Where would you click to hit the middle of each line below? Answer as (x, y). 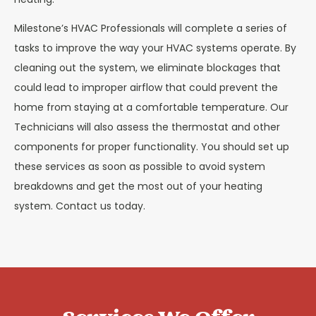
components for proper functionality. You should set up (152, 147)
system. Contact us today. (80, 206)
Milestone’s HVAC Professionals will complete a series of (151, 28)
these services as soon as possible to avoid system (140, 166)
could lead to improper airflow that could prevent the (146, 87)
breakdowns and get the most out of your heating (138, 186)
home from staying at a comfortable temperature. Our (151, 107)
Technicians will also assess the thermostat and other (147, 127)
